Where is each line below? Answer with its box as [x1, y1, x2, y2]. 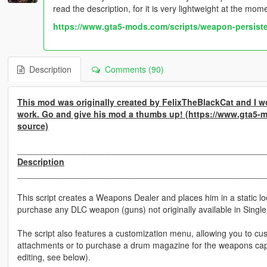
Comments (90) [100, 63, 164, 76]
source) [17, 120, 48, 132]
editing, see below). [17, 251, 91, 263]
